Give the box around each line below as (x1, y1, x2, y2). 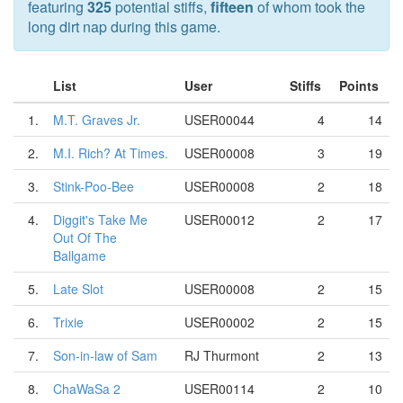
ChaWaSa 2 (53, 380, 121, 398)
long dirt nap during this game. (28, 16, 220, 37)
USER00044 (184, 111, 255, 129)
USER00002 (184, 313, 255, 331)
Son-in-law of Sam (53, 346, 157, 364)
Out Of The (53, 228, 117, 246)
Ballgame (53, 246, 106, 264)
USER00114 (184, 380, 255, 398)
